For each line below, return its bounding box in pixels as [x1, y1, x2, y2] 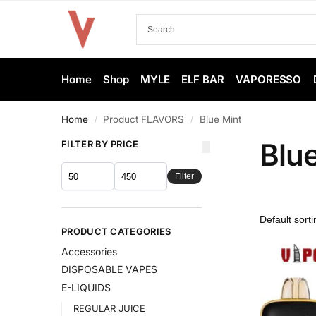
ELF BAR [181, 73, 224, 86]
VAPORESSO [236, 73, 302, 86]
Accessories [61, 245, 117, 257]
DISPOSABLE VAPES [61, 263, 157, 276]
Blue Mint [199, 114, 241, 125]
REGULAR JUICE [73, 302, 145, 314]
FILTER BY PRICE [61, 138, 139, 150]
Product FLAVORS [103, 114, 185, 125]
